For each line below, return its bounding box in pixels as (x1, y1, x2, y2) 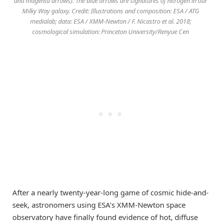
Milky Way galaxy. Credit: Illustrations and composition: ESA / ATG (22, 6, 199, 15)
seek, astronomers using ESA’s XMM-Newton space (12, 199, 185, 210)
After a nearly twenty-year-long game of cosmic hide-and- (12, 187, 209, 197)
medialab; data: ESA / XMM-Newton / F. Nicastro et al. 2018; (30, 16, 191, 26)
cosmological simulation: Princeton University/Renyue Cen (32, 27, 189, 36)
